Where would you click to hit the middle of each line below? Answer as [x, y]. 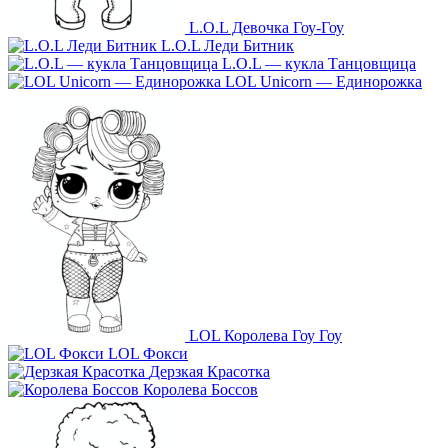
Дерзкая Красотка [209, 371]
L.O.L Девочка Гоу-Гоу [266, 27]
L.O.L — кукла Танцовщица [319, 63]
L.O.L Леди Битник [227, 45]
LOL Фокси [148, 353]
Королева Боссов [200, 389]
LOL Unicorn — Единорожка [323, 81]
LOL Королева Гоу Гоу [265, 335]
